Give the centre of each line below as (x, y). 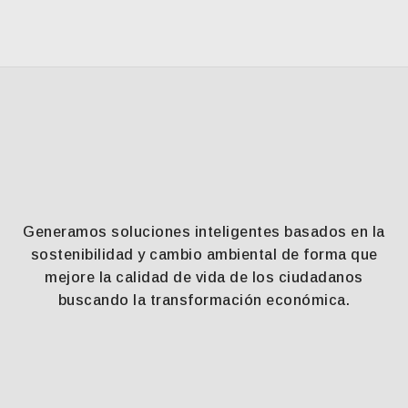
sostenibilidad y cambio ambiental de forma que (204, 255)
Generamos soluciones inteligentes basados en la (204, 232)
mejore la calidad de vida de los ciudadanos (204, 277)
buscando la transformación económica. (204, 300)
